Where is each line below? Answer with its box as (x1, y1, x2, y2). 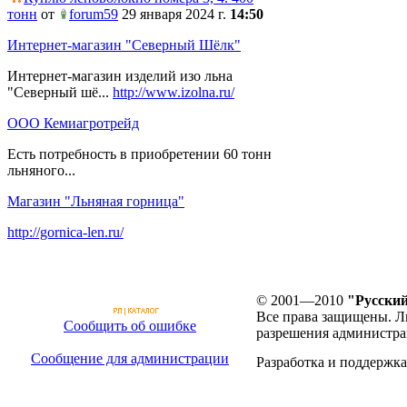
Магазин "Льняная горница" (7, 194, 184, 209)
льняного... (7, 163, 75, 178)
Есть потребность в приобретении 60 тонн (7, 146, 272, 162)
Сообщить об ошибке (64, 318, 196, 333)
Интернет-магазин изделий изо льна (7, 68, 233, 84)
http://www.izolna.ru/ (113, 84, 234, 100)
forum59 (69, 6, 118, 22)
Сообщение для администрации (31, 351, 229, 366)
